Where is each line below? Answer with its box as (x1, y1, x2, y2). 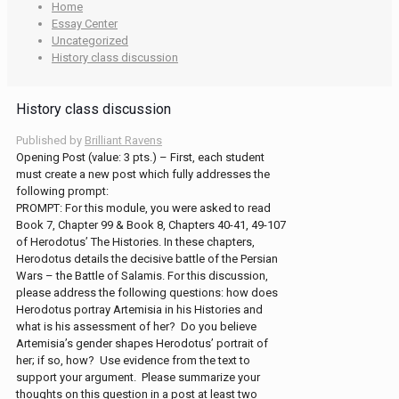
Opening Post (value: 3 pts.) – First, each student (16, 150, 265, 164)
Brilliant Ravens (85, 133, 162, 147)
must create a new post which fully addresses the (16, 167, 270, 181)
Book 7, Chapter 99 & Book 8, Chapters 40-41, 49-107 (16, 217, 286, 232)
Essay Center (52, 16, 118, 30)
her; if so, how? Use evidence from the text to (16, 353, 250, 367)
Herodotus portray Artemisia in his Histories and (16, 302, 263, 316)
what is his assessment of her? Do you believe (16, 319, 256, 333)
